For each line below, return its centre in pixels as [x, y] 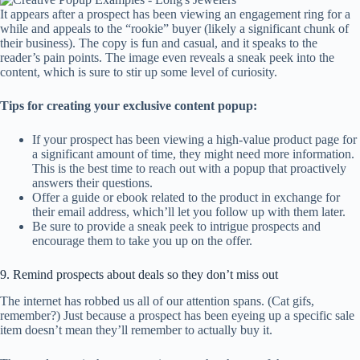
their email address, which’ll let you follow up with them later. [189, 211]
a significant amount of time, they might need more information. [193, 153]
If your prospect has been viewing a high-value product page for [194, 139]
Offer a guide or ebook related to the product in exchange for [186, 197]
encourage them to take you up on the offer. [142, 240]
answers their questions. [92, 182]
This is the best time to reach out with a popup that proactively [189, 168]
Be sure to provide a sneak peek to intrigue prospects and [176, 226]
